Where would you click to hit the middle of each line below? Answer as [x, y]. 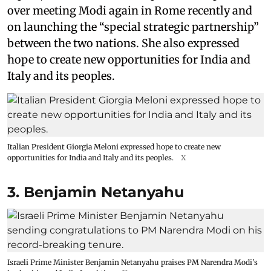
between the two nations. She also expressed [123, 43]
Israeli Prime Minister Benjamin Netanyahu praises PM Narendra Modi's [132, 262]
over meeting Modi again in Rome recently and [130, 10]
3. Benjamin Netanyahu [98, 192]
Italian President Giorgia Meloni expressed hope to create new [114, 146]
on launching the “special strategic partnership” [133, 27]
